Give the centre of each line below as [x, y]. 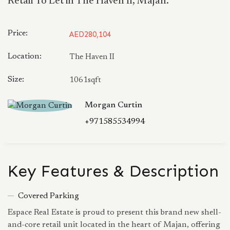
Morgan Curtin [113, 105]
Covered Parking [49, 196]
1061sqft [85, 80]
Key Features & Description [113, 171]
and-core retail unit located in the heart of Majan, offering [114, 225]
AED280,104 [90, 34]
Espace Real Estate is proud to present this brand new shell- [114, 213]
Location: [25, 56]
